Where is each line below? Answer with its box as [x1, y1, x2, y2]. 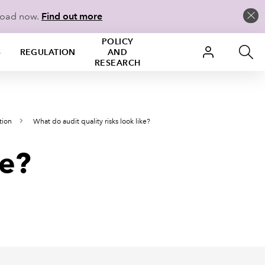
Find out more [41, 11, 102, 22]
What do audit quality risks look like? [33, 117, 150, 126]
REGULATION [20, 47, 76, 57]
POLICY [101, 36, 134, 47]
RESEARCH [94, 57, 141, 68]
